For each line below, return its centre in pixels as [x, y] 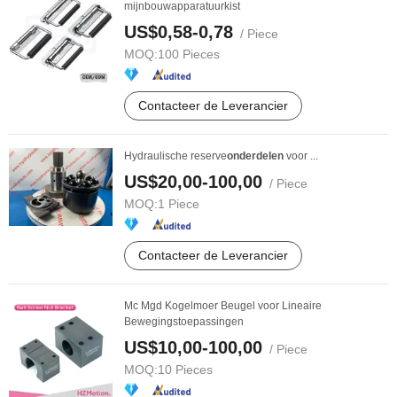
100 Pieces [189, 54]
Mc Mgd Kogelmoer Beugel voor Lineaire [223, 306]
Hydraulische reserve [175, 156]
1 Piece [179, 204]
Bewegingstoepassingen [184, 322]
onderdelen [255, 156]
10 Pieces [185, 370]
